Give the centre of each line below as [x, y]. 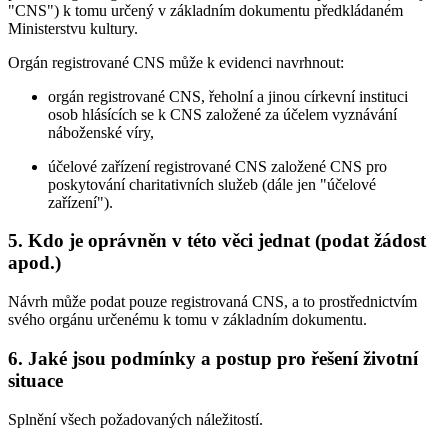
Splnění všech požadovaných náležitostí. [135, 419]
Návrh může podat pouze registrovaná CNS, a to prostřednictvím [212, 302]
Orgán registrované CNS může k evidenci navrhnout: [176, 62]
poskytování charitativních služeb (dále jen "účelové [212, 184]
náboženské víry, [101, 132]
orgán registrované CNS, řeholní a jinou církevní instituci [228, 96]
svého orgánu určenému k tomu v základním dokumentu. [187, 320]
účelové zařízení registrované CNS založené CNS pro [217, 166]
